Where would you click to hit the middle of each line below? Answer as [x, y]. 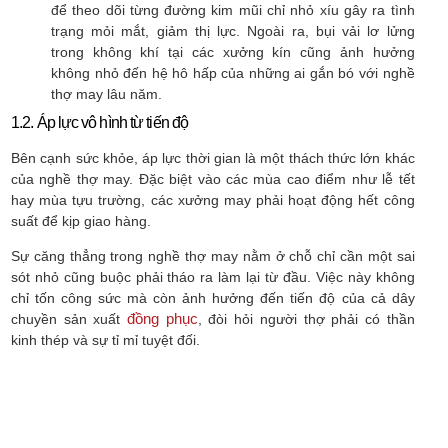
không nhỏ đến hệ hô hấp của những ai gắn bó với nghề [233, 72]
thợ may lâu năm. [106, 93]
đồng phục [162, 319]
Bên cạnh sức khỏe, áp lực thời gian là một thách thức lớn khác [213, 157]
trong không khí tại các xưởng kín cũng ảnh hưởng [233, 51]
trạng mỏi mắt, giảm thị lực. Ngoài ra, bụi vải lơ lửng [233, 30]
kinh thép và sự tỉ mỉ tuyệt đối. [105, 340]
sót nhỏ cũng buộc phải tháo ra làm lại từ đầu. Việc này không [213, 277]
